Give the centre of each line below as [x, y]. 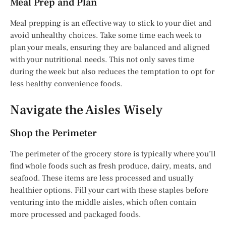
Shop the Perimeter [53, 133]
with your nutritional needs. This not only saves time [102, 59]
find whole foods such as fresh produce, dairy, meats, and [111, 166]
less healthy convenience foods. [66, 83]
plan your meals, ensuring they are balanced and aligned [110, 47]
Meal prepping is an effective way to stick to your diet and [111, 23]
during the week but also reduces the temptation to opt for [112, 71]
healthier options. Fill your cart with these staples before [109, 190]
